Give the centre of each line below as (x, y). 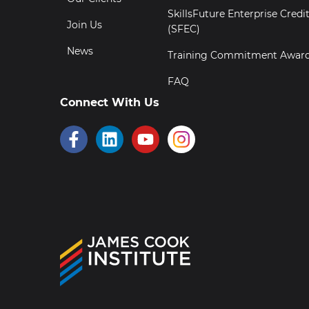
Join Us (84, 25)
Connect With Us (110, 103)
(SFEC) (184, 29)
